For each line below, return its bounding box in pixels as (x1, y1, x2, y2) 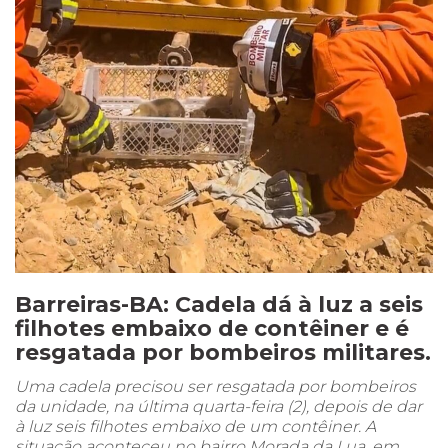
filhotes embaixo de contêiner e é (15, 315, 409, 343)
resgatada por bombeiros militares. (15, 339, 431, 367)
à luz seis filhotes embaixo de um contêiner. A (15, 417, 376, 437)
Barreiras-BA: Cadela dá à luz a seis (15, 291, 423, 319)
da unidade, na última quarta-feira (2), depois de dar (15, 397, 422, 417)
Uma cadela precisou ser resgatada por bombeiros (15, 377, 416, 397)
